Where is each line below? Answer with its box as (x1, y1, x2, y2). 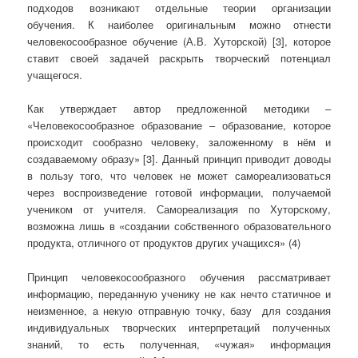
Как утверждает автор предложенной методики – (27, 101, 331, 117)
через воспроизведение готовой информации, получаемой (27, 185, 331, 201)
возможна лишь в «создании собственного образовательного (27, 218, 331, 234)
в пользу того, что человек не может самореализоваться (27, 168, 331, 184)
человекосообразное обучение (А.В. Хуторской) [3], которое (27, 34, 331, 50)
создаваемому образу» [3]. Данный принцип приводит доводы (27, 151, 331, 167)
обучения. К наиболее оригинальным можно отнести (27, 17, 331, 33)
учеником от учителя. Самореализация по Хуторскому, (27, 201, 331, 217)
